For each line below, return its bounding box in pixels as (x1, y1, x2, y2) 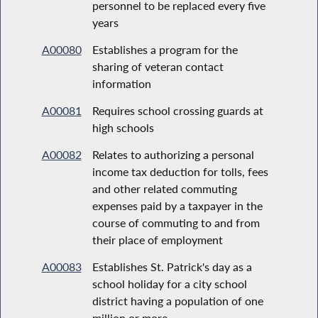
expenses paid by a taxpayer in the (92, 198, 263, 212)
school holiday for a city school (92, 276, 247, 290)
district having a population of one (92, 293, 263, 307)
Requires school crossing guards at (92, 103, 263, 117)
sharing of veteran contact (92, 59, 224, 73)
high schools (92, 120, 154, 134)
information (92, 76, 151, 90)
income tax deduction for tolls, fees (92, 164, 268, 178)
